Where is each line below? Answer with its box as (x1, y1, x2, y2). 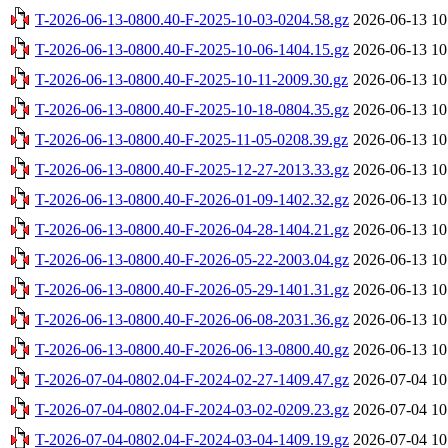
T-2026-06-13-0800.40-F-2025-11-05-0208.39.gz (35, 130, 348, 148)
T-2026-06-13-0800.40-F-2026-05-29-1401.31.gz (35, 280, 349, 298)
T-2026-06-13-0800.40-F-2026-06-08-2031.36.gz (35, 310, 349, 328)
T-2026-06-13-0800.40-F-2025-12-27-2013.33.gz (35, 160, 349, 178)
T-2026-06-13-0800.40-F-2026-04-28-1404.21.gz (35, 220, 349, 238)
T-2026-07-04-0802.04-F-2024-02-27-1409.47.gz (35, 370, 349, 388)
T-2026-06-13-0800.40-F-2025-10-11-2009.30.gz (35, 70, 348, 88)
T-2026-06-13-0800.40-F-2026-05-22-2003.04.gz (35, 250, 349, 268)
